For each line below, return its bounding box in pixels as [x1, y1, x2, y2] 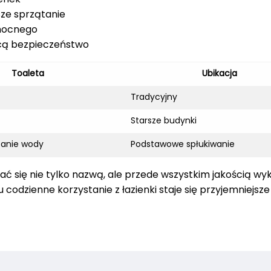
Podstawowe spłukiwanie [131, 138, 235, 151]
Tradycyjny [131, 91, 177, 103]
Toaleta [11, 67, 44, 80]
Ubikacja [201, 67, 237, 80]
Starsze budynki [131, 114, 197, 127]
